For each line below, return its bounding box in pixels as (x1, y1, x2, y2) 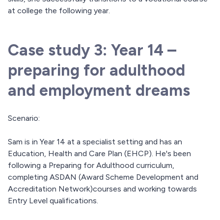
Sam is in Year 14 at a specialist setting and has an (8, 137, 182, 147)
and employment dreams (8, 81, 190, 100)
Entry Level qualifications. (8, 196, 98, 206)
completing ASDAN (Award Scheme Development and (8, 172, 198, 182)
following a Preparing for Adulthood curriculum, (8, 161, 174, 170)
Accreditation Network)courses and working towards (8, 184, 197, 194)
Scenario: (8, 113, 40, 123)
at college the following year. (8, 6, 110, 16)
